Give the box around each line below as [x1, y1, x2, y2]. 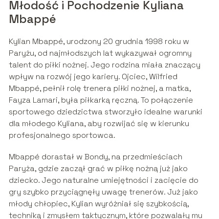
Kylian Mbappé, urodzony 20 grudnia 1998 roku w [8, 36, 189, 47]
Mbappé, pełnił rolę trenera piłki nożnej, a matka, [8, 83, 191, 94]
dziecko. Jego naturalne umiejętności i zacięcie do [8, 175, 198, 186]
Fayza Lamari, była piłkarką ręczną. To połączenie [8, 95, 193, 106]
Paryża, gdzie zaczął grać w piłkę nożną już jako [8, 163, 188, 174]
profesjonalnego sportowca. [8, 130, 115, 141]
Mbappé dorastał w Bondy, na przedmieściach [8, 152, 182, 162]
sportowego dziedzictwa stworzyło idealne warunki [8, 107, 202, 117]
